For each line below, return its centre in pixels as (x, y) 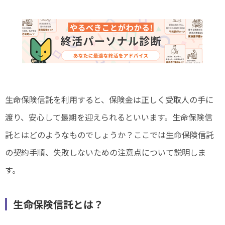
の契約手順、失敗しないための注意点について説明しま (105, 152)
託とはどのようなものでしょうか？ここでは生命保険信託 (109, 135)
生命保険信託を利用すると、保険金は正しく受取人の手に (109, 100)
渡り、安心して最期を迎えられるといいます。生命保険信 (109, 117)
